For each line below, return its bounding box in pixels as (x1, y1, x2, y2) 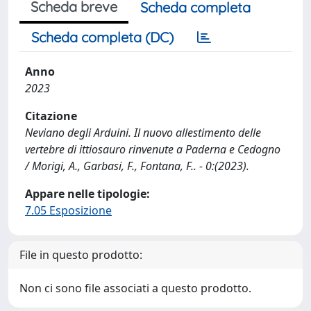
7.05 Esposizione (25, 202, 112, 218)
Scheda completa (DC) (31, 28, 174, 46)
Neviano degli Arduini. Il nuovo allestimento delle (25, 124, 261, 140)
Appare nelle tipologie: (25, 185, 150, 201)
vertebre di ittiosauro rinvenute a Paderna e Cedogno (25, 141, 280, 157)
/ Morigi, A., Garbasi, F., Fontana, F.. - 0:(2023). (25, 158, 249, 174)
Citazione (25, 108, 77, 124)
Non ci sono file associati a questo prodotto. (19, 280, 251, 296)
